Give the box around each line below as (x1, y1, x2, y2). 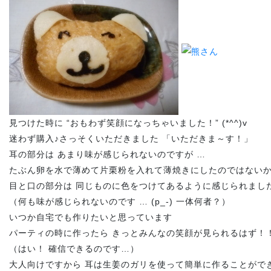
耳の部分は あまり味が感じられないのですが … (9, 149, 206, 159)
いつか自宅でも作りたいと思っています (9, 212, 172, 222)
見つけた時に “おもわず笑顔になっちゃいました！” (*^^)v (9, 118, 247, 128)
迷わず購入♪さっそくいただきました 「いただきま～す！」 (9, 134, 253, 143)
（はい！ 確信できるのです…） (9, 244, 139, 253)
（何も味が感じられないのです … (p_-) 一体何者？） (9, 197, 230, 206)
